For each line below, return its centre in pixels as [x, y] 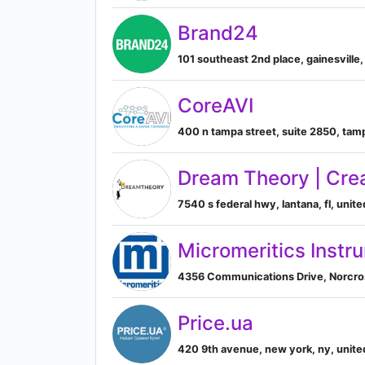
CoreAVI [215, 105]
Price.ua [215, 323]
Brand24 [218, 33]
